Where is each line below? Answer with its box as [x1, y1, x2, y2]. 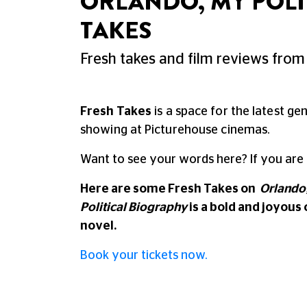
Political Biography [80, 201, 187, 214]
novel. [80, 220, 117, 232]
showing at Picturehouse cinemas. [80, 124, 273, 136]
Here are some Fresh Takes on [80, 183, 260, 195]
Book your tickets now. [80, 249, 208, 262]
